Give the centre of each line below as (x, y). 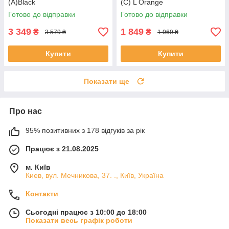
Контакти (42, 194)
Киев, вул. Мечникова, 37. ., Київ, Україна (95, 176)
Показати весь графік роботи (79, 221)
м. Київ (38, 167)
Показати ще (107, 82)
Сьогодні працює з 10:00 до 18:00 (86, 212)
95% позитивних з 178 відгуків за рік (85, 131)
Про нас (26, 111)
